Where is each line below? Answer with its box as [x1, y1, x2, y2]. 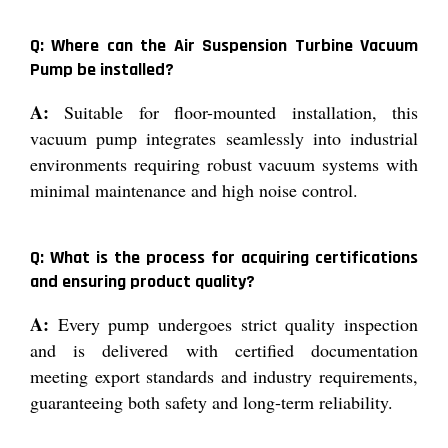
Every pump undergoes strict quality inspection [49, 311, 418, 336]
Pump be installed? [30, 57, 174, 81]
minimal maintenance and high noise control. [30, 177, 358, 202]
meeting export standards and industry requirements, [30, 363, 418, 388]
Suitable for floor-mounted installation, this [49, 99, 418, 124]
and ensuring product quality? [30, 269, 255, 293]
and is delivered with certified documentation [30, 337, 418, 362]
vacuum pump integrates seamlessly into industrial [30, 125, 418, 150]
